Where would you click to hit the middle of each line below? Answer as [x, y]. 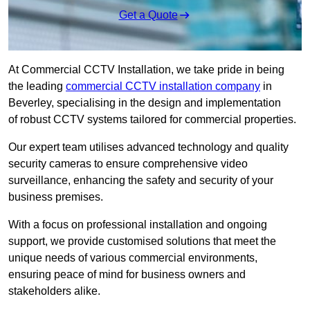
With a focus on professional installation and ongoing [138, 225]
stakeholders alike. [54, 291]
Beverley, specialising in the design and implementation [145, 103]
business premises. [56, 197]
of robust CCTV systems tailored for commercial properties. [152, 120]
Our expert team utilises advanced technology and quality [148, 147]
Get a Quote [148, 15]
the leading [37, 86]
